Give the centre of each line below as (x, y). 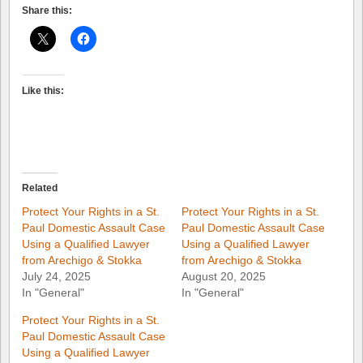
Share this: (47, 10)
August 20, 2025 (224, 277)
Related (40, 188)
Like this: (43, 90)
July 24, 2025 (56, 277)
